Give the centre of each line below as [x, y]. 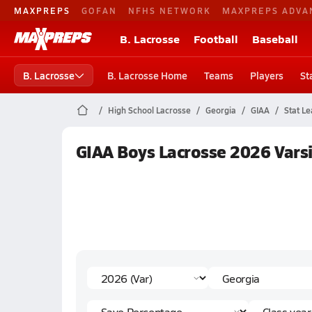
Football [216, 39]
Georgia [220, 110]
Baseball [275, 39]
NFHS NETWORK [170, 10]
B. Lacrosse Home [147, 75]
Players [267, 75]
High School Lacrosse [149, 110]
